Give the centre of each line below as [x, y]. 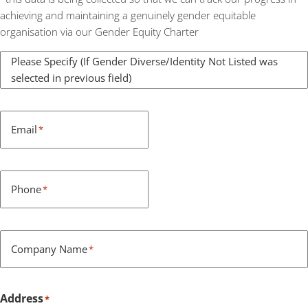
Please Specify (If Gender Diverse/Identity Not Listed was [144, 62]
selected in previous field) [71, 78]
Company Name [49, 249]
